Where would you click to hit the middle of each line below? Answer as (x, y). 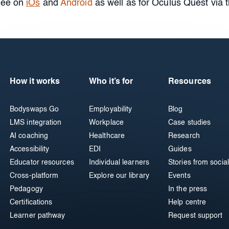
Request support (196, 216)
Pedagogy (26, 189)
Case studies (190, 123)
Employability (111, 109)
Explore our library (119, 176)
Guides (180, 149)
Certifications (31, 202)
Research (184, 136)
